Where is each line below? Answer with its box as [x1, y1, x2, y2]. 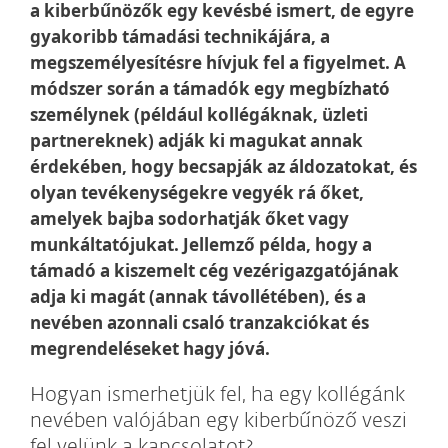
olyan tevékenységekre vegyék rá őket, [30, 181, 364, 204]
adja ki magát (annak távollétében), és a [30, 285, 366, 308]
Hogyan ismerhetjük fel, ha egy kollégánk [30, 385, 405, 405]
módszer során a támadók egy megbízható [30, 77, 390, 100]
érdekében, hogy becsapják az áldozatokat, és [30, 155, 417, 178]
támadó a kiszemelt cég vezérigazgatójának [30, 259, 399, 282]
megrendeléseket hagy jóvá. [30, 337, 270, 360]
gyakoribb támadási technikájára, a [30, 25, 330, 48]
